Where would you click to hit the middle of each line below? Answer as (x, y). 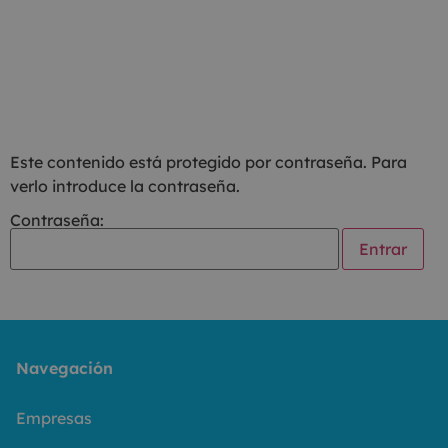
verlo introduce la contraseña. (125, 186)
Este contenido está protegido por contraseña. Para (208, 162)
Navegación (64, 368)
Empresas (54, 418)
